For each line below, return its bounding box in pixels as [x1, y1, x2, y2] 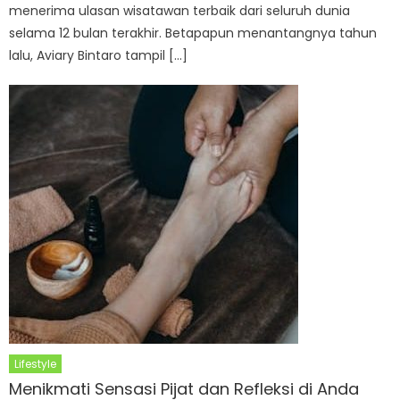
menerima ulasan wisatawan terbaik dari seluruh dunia [9, 2, 351, 21]
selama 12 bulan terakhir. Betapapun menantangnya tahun [9, 24, 378, 43]
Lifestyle [14, 356, 57, 372]
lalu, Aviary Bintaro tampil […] [9, 46, 188, 65]
